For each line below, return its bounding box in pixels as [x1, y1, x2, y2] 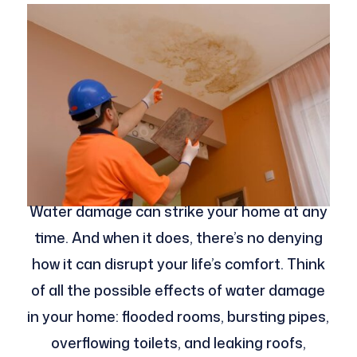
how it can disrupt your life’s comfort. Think [31, 253, 325, 275]
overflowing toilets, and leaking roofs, [50, 332, 306, 354]
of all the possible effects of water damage [31, 280, 326, 301]
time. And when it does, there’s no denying [33, 227, 323, 249]
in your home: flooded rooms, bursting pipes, [27, 306, 330, 328]
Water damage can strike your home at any [29, 201, 328, 222]
